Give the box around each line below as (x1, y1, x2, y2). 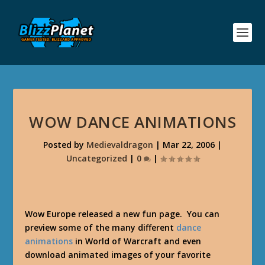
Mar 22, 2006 (163, 139, 215, 150)
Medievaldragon (86, 139, 153, 150)
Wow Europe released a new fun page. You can (25, 208, 220, 219)
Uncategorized (66, 153, 127, 164)
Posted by (43, 139, 86, 150)
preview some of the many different (25, 222, 177, 233)
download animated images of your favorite (25, 249, 211, 260)
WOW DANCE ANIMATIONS (29, 111, 236, 132)
